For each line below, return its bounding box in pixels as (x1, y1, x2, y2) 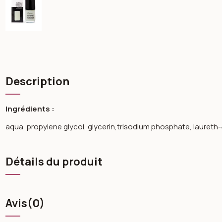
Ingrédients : (5, 103, 55, 114)
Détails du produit (5, 154, 103, 169)
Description (5, 74, 70, 89)
